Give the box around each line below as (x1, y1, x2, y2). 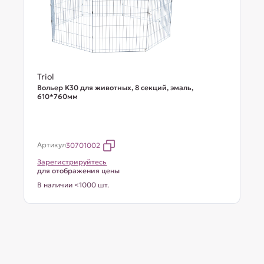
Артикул (37, 140, 67, 149)
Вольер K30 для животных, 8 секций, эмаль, (37, 83, 194, 92)
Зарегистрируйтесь (37, 157, 107, 166)
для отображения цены (37, 166, 120, 175)
